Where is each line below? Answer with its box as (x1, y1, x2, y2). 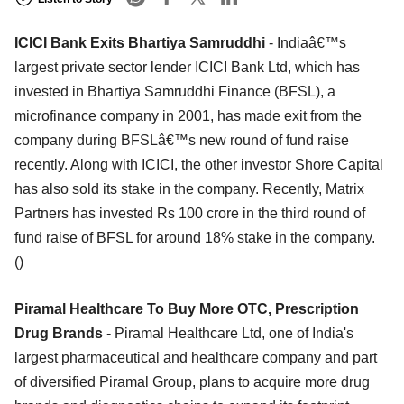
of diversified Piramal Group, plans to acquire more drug (14, 374, 370, 390)
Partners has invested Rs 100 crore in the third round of (14, 206, 365, 222)
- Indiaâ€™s (269, 35, 346, 51)
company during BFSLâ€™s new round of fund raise (14, 133, 349, 149)
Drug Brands (14, 326, 106, 342)
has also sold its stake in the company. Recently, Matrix (14, 181, 364, 197)
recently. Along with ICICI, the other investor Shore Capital (14, 157, 383, 173)
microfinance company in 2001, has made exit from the (14, 108, 362, 124)
